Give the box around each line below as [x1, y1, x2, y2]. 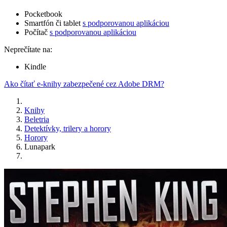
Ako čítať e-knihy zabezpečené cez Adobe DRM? [4, 80, 164, 89]
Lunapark [24, 142, 55, 152]
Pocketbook [24, 10, 62, 19]
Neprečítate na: [4, 45, 52, 54]
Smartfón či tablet [24, 19, 83, 28]
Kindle [24, 62, 46, 71]
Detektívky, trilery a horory [24, 124, 111, 133]
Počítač [24, 28, 50, 37]
